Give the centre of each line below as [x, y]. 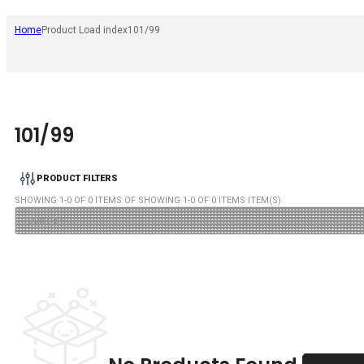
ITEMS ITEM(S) [249, 200]
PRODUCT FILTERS [77, 179]
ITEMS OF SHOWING [138, 200]
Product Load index [84, 30]
